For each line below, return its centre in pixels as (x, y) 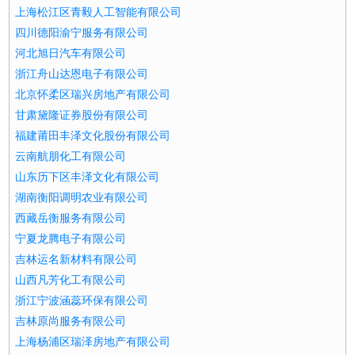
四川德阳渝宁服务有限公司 (82, 33)
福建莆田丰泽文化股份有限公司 (93, 136)
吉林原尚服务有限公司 (71, 321)
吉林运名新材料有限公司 (76, 260)
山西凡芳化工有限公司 (71, 280)
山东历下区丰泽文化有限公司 (88, 177)
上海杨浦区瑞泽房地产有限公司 (93, 342)
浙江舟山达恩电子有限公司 (82, 74)
